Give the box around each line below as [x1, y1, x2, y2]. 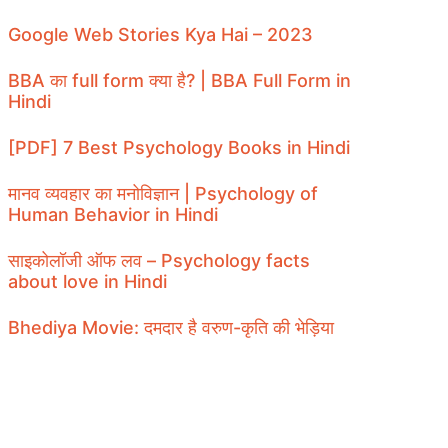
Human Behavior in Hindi [8, 204, 218, 225]
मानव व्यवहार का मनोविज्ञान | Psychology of [8, 183, 318, 204]
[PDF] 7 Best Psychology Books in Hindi [8, 137, 350, 158]
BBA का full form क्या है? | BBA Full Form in [8, 70, 351, 91]
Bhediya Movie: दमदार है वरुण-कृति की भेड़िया [8, 317, 334, 338]
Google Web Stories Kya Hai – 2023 [8, 24, 313, 45]
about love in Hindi [8, 271, 167, 292]
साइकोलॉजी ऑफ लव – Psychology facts [8, 250, 310, 271]
